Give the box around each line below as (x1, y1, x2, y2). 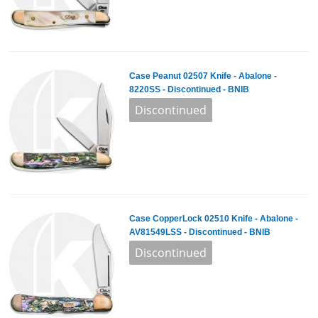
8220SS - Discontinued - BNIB (128, 84, 249, 94)
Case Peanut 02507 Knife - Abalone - (128, 70, 277, 81)
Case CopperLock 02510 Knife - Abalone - (128, 214, 298, 224)
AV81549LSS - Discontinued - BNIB (128, 227, 270, 238)
